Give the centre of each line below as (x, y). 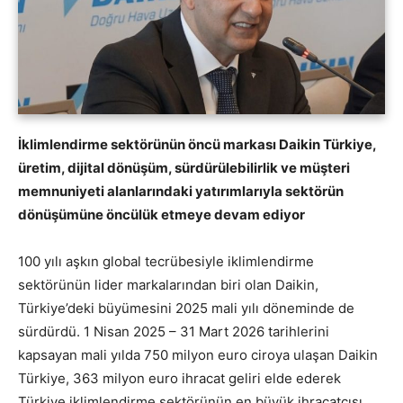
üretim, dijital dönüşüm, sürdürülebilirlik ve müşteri (184, 168)
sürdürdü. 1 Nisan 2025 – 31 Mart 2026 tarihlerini (174, 332)
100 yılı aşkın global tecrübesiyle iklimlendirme (166, 262)
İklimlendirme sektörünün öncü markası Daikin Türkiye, (197, 145)
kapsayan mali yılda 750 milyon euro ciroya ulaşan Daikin (198, 355)
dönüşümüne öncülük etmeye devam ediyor (161, 215)
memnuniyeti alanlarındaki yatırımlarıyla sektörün (181, 192)
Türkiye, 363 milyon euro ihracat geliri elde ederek (179, 379)
